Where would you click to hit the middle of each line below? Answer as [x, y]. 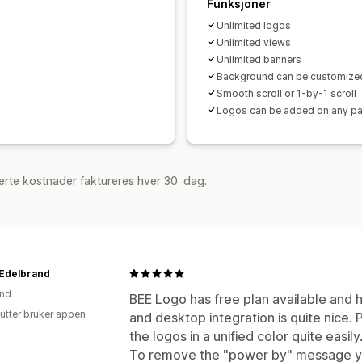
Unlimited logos [254, 25]
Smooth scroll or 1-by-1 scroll [286, 93]
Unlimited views [254, 42]
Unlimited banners [259, 59]
